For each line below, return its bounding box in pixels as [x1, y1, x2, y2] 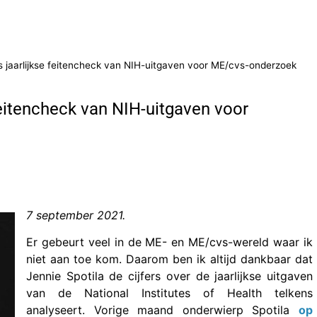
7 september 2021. [26, 208, 125, 222]
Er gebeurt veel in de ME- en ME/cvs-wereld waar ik [26, 235, 313, 250]
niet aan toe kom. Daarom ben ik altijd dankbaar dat [26, 252, 313, 267]
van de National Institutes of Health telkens [26, 286, 313, 301]
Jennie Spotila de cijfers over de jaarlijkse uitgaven [26, 269, 313, 284]
